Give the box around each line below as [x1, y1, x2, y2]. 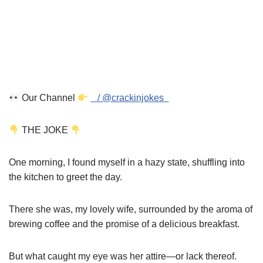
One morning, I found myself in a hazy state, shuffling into [9, 157, 245, 168]
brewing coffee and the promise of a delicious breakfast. [9, 219, 240, 230]
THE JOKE [19, 125, 71, 136]
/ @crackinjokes [90, 93, 169, 103]
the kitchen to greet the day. [9, 172, 122, 183]
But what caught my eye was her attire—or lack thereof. [9, 251, 237, 262]
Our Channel [19, 93, 78, 103]
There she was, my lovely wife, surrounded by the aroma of [9, 204, 252, 215]
